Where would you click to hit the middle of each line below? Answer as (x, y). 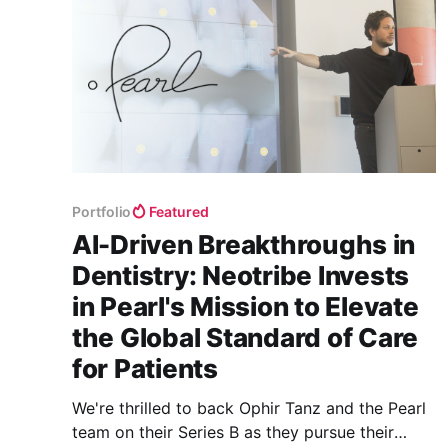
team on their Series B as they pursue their (233, 431)
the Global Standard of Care (245, 337)
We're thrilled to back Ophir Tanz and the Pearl (249, 407)
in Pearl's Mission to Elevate (245, 306)
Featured (179, 211)
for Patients (145, 368)
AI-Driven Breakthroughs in (244, 244)
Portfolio (102, 211)
